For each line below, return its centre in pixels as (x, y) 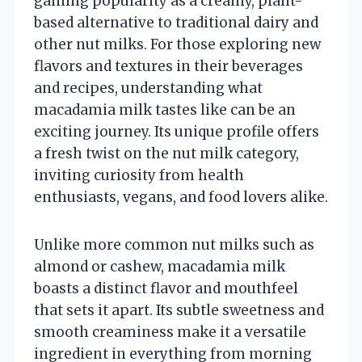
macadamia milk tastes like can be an (165, 109)
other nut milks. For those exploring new (177, 44)
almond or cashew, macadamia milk (160, 266)
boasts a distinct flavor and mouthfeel (166, 288)
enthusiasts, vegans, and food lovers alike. (181, 197)
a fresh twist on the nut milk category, (166, 153)
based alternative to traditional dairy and (176, 22)
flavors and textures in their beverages (168, 66)
